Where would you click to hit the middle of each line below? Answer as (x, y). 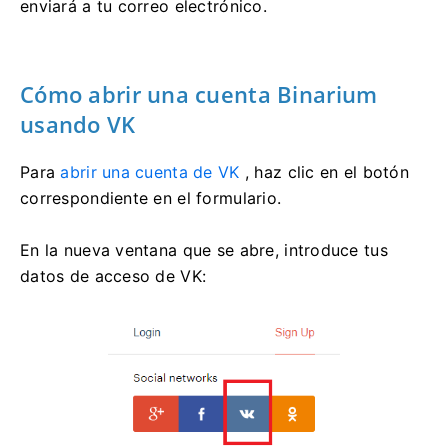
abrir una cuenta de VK (150, 171)
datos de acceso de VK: (113, 275)
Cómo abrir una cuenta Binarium (199, 93)
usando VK (78, 123)
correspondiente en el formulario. (151, 197)
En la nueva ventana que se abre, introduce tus (204, 249)
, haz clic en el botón (324, 171)
